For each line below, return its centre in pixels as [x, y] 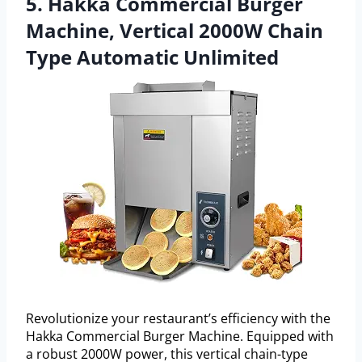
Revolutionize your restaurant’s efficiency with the [178, 318]
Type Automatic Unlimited [152, 57]
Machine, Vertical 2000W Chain [175, 30]
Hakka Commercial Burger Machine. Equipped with [180, 336]
